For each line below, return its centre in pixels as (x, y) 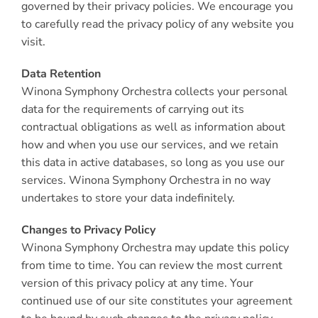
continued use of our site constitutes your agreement (157, 301)
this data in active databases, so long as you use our (153, 163)
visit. (33, 42)
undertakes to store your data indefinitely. (128, 198)
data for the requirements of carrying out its (132, 109)
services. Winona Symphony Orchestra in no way (146, 180)
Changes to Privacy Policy (88, 230)
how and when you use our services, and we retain (149, 145)
